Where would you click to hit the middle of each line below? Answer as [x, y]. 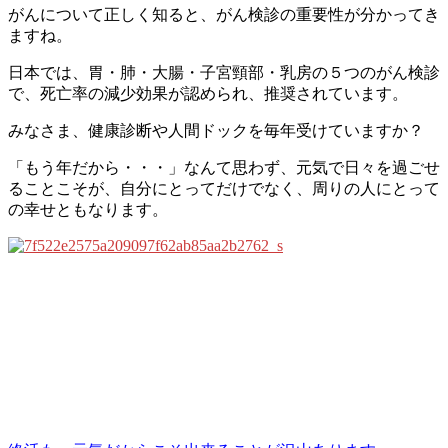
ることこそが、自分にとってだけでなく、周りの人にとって [224, 188]
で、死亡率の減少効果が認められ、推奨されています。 [208, 93]
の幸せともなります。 [88, 209]
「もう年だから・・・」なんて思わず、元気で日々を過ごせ [224, 167]
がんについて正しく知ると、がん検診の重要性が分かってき [224, 14]
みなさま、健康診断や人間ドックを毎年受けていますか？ [216, 130]
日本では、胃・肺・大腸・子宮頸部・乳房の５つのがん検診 [224, 72]
